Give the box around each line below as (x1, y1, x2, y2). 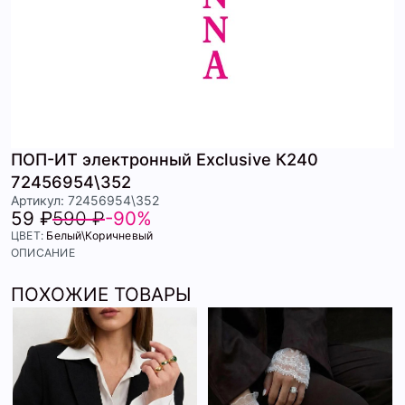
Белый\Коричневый (46, 229, 154, 243)
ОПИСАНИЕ (11, 246, 75, 260)
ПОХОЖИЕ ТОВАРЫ (11, 283, 192, 306)
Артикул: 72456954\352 (11, 193, 159, 209)
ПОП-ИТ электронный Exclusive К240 (11, 149, 318, 170)
